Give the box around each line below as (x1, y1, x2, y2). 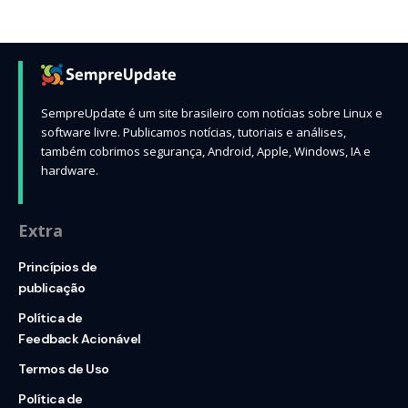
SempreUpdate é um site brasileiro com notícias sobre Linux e (41, 105, 382, 122)
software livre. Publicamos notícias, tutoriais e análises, (41, 124, 346, 141)
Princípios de (18, 259, 97, 276)
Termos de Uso (18, 361, 109, 378)
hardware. (41, 162, 98, 179)
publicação (18, 280, 86, 297)
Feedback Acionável (18, 331, 141, 348)
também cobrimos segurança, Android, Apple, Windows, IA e (41, 143, 371, 160)
